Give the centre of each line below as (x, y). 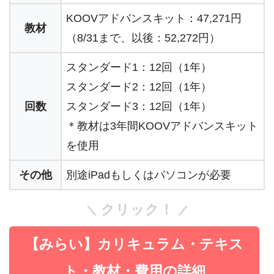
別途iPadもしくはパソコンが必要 (149, 175)
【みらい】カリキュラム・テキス (135, 244)
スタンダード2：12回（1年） (139, 87)
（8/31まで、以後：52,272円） (143, 38)
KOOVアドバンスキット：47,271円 (154, 18)
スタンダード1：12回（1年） (139, 67)
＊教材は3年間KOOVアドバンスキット (162, 126)
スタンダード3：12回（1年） (139, 106)
